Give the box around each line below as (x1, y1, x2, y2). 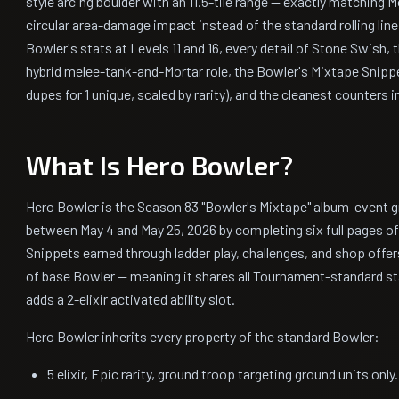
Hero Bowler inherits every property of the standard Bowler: (26, 328, 379, 345)
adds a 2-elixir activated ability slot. (26, 290, 235, 307)
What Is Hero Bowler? (26, 149, 293, 181)
